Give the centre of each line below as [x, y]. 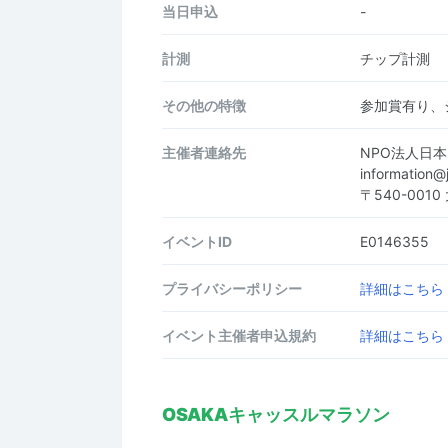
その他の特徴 [204, 105]
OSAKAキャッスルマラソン [276, 414]
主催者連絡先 [204, 152]
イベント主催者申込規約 [239, 335]
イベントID [197, 241]
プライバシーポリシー [232, 288]
